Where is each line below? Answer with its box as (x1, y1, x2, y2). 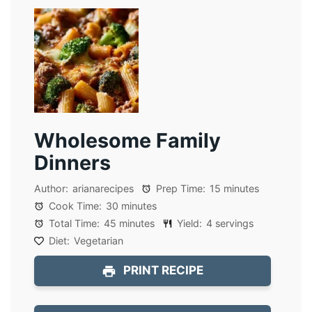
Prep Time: (153, 182, 206, 195)
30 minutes (106, 200, 157, 212)
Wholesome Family (34, 127, 221, 153)
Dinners (34, 150, 111, 175)
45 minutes (104, 217, 155, 230)
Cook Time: (46, 200, 102, 212)
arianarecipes (72, 182, 134, 195)
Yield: (174, 217, 203, 230)
